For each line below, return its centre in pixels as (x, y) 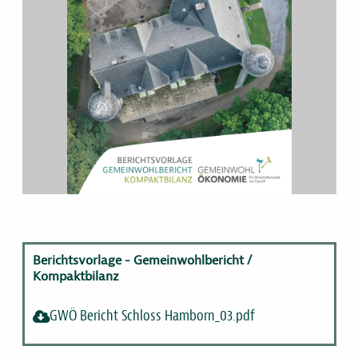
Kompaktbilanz (76, 276)
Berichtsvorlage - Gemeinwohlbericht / (142, 260)
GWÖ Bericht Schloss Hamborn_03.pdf (152, 316)
